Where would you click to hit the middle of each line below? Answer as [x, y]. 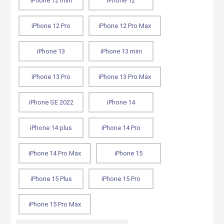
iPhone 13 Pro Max [125, 77]
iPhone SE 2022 [51, 102]
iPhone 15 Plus [51, 179]
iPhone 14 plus [51, 128]
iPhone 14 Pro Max [55, 153]
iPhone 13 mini [121, 51]
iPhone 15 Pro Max [55, 204]
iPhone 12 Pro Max [125, 26]
